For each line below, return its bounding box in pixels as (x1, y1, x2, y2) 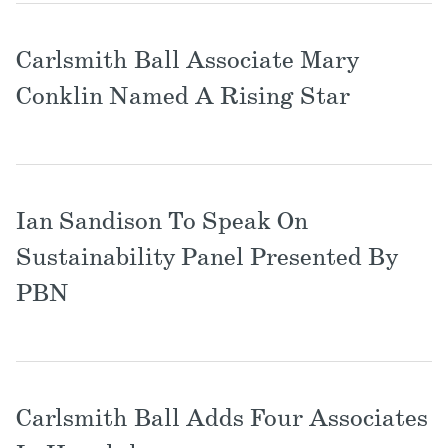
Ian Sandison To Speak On (16, 207, 308, 239)
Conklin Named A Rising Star (16, 82, 350, 114)
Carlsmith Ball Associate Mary (16, 46, 359, 78)
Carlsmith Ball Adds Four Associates (16, 404, 428, 436)
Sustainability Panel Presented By (16, 243, 398, 275)
